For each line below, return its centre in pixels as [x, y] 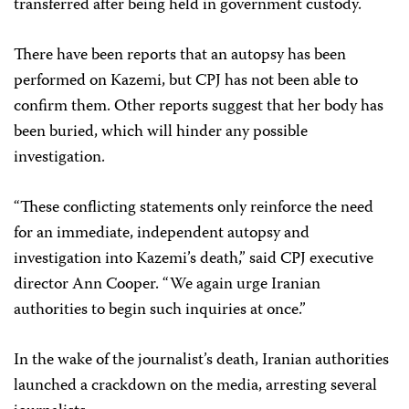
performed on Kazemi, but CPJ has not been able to [186, 81]
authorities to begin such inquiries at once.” [160, 310]
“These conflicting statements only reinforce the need [194, 208]
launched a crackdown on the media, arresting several [195, 386]
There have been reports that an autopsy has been [180, 56]
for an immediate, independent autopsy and [162, 234]
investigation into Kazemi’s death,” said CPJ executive [194, 259]
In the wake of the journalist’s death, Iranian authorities [201, 361]
